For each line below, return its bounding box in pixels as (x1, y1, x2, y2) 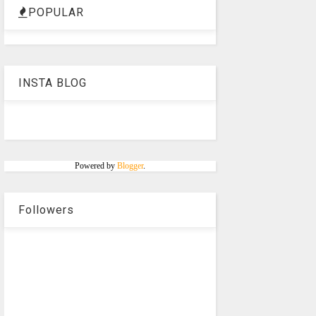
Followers (18, 203, 74, 217)
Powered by (74, 161, 117, 171)
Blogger (116, 161, 143, 171)
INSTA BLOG (18, 76, 87, 90)
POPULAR (28, 6, 84, 20)
